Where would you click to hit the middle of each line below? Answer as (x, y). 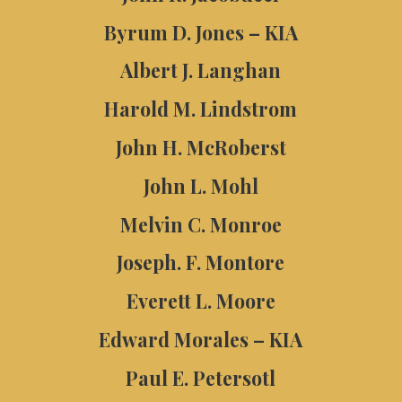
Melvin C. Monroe (201, 224)
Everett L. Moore (201, 301)
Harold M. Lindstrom (201, 109)
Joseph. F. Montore (201, 262)
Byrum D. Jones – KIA (201, 32)
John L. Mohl (201, 185)
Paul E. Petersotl (201, 377)
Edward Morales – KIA (201, 340)
